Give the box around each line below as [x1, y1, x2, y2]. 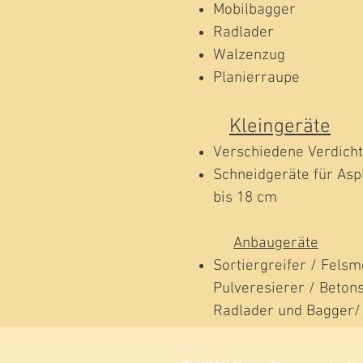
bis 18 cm [213, 189, 277, 207]
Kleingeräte [229, 115, 331, 139]
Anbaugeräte [233, 234, 318, 253]
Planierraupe [213, 69, 300, 88]
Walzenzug [213, 46, 285, 65]
